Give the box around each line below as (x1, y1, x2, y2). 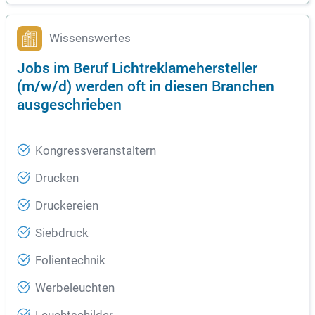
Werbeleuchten (35, 281, 115, 295)
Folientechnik (35, 254, 105, 268)
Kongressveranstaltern (35, 144, 156, 158)
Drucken (35, 172, 79, 186)
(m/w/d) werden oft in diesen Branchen (17, 75, 274, 96)
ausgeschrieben (17, 94, 122, 115)
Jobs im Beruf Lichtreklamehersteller (17, 57, 257, 78)
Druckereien (35, 199, 98, 213)
